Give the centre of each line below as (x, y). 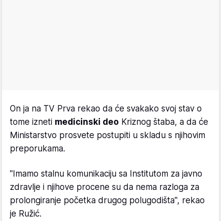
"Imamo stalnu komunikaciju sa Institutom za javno (106, 174)
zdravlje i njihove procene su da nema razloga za (105, 187)
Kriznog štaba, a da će (164, 122)
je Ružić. (26, 214)
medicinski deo (87, 122)
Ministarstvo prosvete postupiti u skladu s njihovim (108, 135)
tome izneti (32, 122)
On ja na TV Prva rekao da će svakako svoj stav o (106, 109)
